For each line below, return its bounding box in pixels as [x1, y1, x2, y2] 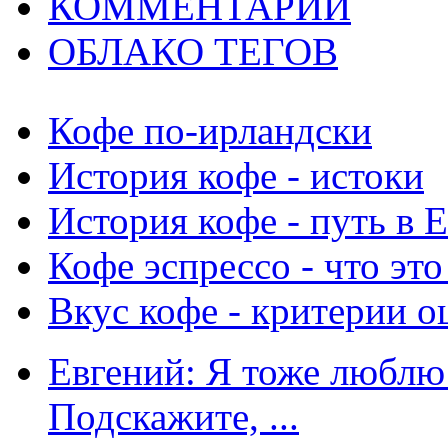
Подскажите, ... [48, 395, 299, 438]
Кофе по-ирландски [48, 109, 372, 152]
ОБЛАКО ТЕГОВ [48, 30, 338, 73]
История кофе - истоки [48, 154, 424, 197]
